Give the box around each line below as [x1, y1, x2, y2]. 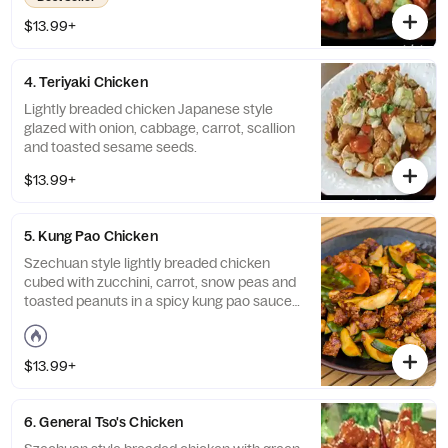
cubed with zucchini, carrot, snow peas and [24, 273, 296, 291]
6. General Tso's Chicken [24, 413, 184, 431]
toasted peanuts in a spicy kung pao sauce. [24, 292, 295, 310]
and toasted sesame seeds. [24, 138, 197, 156]
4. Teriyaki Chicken [24, 73, 148, 91]
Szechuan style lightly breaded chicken [24, 254, 270, 272]
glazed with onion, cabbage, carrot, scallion [24, 119, 295, 137]
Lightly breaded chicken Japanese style [24, 100, 273, 118]
